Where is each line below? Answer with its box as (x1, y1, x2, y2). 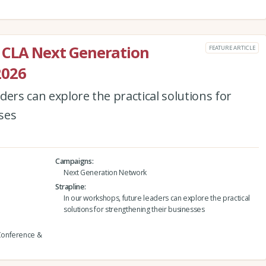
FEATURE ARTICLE (208, 43, 255, 52)
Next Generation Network (63, 167, 147, 178)
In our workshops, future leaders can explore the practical (63, 193, 250, 204)
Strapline (55, 182, 84, 192)
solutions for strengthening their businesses (63, 204, 205, 215)
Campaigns (55, 156, 92, 166)
